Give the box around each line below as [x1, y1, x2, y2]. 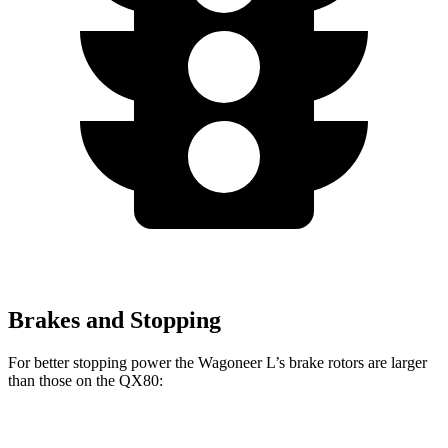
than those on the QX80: [8, 371, 163, 389]
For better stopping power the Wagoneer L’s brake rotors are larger [8, 353, 427, 371]
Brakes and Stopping [8, 306, 221, 333]
